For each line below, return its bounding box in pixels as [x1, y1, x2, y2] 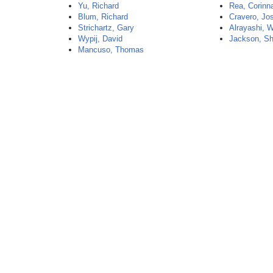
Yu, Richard [78, 1, 119, 10]
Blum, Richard [78, 12, 129, 21]
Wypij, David [78, 34, 123, 43]
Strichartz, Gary [78, 23, 135, 32]
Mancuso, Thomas [78, 45, 144, 54]
